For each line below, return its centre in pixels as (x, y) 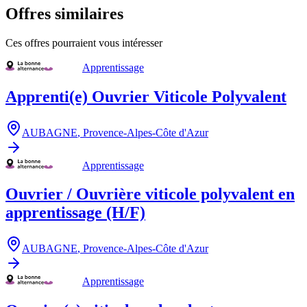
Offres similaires (64, 13)
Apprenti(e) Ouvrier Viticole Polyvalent (146, 96)
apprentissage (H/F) (75, 213)
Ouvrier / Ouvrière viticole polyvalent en (150, 194)
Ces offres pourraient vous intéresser (84, 42)
